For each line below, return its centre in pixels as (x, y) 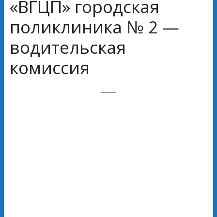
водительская (68, 47)
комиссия (50, 67)
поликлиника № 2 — (94, 26)
